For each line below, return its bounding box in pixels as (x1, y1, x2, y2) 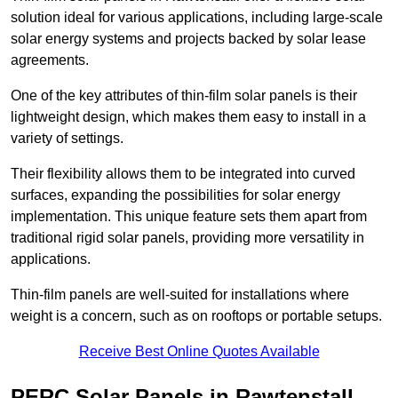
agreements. (11, 52, 89, 68)
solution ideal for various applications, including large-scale (11, 10, 383, 26)
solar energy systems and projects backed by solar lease (11, 31, 366, 47)
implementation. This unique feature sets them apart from (11, 209, 367, 225)
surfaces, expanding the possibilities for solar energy (11, 187, 340, 203)
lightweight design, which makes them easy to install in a (11, 109, 366, 125)
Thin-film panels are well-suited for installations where (11, 287, 349, 303)
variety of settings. (11, 131, 123, 147)
